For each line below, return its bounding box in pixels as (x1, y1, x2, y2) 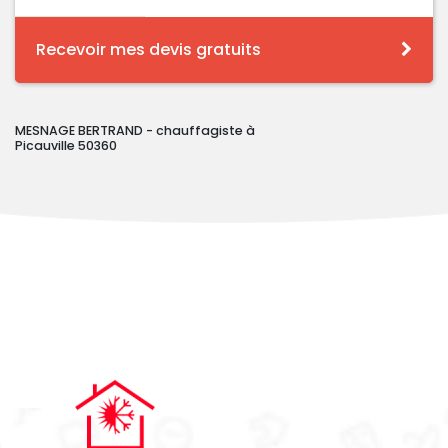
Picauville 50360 (15, 137, 117, 155)
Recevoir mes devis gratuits (36, 38, 261, 62)
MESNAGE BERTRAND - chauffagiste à (15, 122, 255, 140)
